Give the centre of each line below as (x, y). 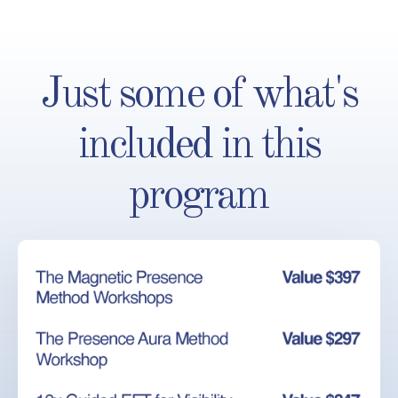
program (199, 197)
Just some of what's (199, 96)
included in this (199, 146)
